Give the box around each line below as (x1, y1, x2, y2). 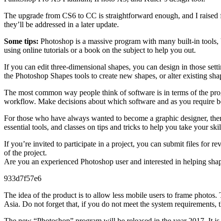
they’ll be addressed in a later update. (4, 20, 119, 29)
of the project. (4, 148, 47, 157)
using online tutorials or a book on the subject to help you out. (4, 45, 196, 54)
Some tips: (4, 37, 38, 45)
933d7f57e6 (4, 174, 41, 183)
